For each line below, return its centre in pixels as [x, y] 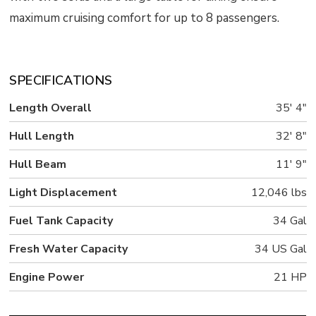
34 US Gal [280, 249]
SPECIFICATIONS [61, 81]
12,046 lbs [279, 193]
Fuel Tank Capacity [61, 221]
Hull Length [42, 136]
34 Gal [290, 221]
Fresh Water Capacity [69, 249]
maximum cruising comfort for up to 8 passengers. [145, 18]
